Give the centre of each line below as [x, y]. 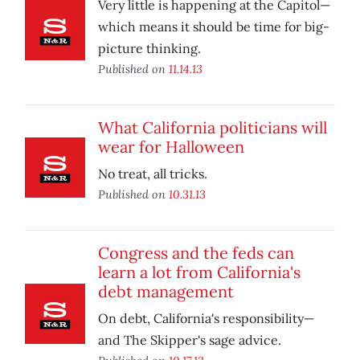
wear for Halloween [171, 147]
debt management [166, 292]
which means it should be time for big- [214, 27]
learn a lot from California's [199, 272]
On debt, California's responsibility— [206, 319]
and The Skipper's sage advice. [190, 340]
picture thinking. [149, 49]
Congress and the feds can [196, 253]
